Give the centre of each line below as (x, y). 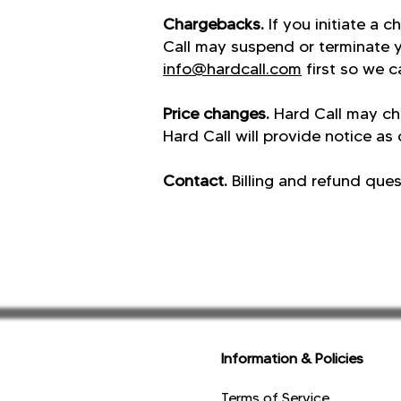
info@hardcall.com (232, 69)
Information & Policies (292, 358)
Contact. (195, 181)
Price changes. (218, 114)
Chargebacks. (213, 24)
